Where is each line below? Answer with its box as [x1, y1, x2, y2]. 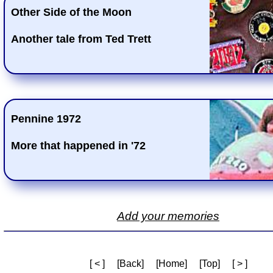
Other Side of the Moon [19, 5, 132, 18]
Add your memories [117, 209, 219, 222]
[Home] [155, 258, 187, 269]
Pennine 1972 [18, 112, 81, 125]
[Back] [116, 258, 144, 269]
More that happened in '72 [11, 139, 146, 152]
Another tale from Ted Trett [11, 32, 151, 45]
